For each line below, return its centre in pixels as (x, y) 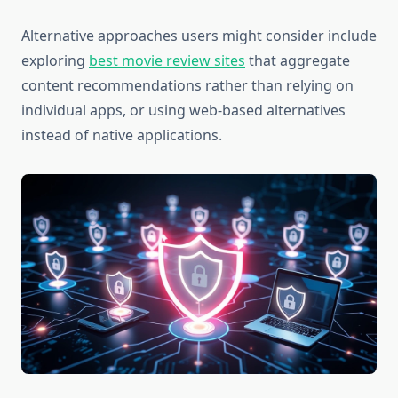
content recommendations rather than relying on (187, 86)
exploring (55, 61)
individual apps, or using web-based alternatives (183, 111)
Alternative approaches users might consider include (199, 36)
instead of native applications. (122, 135)
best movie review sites (167, 61)
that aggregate (298, 61)
